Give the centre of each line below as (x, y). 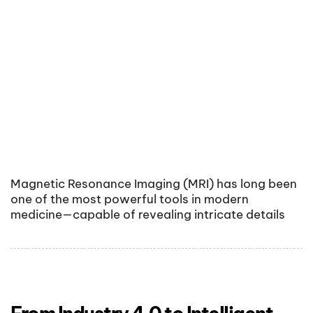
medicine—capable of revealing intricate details (148, 214)
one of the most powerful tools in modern (130, 199)
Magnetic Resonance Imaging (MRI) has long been (154, 183)
